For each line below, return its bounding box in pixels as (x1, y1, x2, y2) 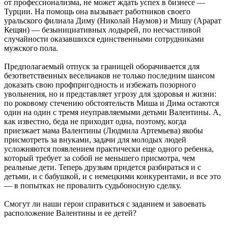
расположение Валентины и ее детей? (4, 209, 136, 218)
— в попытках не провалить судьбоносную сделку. (4, 181, 181, 190)
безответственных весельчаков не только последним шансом (4, 71, 215, 80)
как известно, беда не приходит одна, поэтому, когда (4, 117, 186, 126)
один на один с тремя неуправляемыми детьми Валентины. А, (4, 108, 221, 117)
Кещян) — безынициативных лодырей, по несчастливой (4, 25, 201, 35)
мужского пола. (4, 44, 58, 53)
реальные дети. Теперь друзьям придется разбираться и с (4, 163, 201, 172)
